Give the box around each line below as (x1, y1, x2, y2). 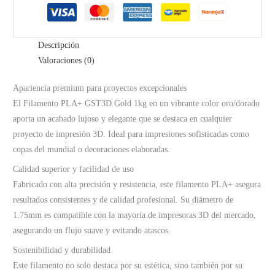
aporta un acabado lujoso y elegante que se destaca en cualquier (13, 114, 233, 124)
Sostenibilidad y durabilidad (13, 245, 111, 255)
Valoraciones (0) (38, 55, 95, 65)
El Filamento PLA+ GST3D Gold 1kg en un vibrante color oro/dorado (13, 99, 260, 109)
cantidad (18, 44, 47, 53)
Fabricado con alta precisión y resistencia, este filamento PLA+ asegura (13, 180, 261, 190)
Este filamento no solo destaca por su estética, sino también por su (13, 260, 243, 270)
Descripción (38, 40, 80, 50)
